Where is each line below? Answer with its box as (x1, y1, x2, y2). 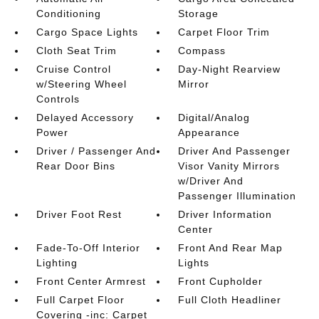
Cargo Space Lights (36, 26, 138, 38)
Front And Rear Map (178, 242, 283, 253)
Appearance (178, 127, 241, 138)
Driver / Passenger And (36, 145, 156, 157)
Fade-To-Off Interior (36, 242, 140, 253)
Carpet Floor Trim (178, 26, 271, 38)
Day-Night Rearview (178, 63, 281, 75)
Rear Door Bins (36, 160, 115, 172)
